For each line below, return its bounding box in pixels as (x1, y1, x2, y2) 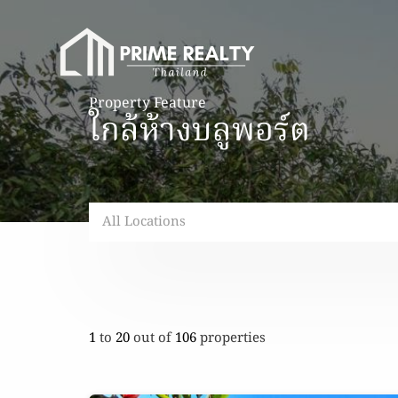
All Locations (102, 211, 186, 233)
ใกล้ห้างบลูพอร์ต (89, 107, 310, 157)
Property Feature (89, 92, 206, 115)
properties (200, 327, 266, 349)
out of (133, 327, 175, 349)
